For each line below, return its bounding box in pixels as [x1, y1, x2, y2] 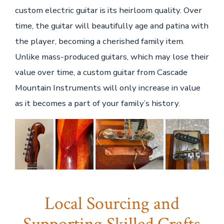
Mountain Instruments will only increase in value [14, 82, 200, 94]
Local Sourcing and [44, 192, 179, 216]
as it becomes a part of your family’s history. [14, 97, 180, 109]
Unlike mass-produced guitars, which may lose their [14, 51, 209, 63]
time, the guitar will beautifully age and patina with [14, 20, 208, 32]
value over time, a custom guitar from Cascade [14, 66, 187, 78]
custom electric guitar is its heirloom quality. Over [14, 4, 202, 16]
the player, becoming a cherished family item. [14, 35, 184, 47]
